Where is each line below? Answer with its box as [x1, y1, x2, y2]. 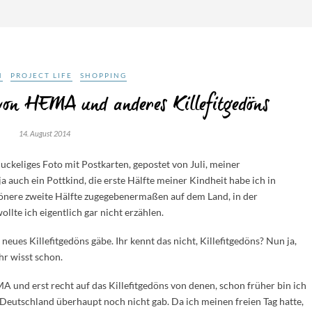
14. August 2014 [19, 129, 70, 138]
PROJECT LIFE [10, 71, 72, 79]
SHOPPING [79, 71, 127, 79]
